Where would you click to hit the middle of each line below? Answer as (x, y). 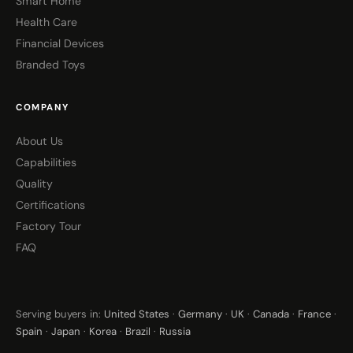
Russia (175, 332)
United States (137, 314)
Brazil (138, 332)
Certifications (50, 204)
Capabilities (46, 162)
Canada (271, 314)
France (314, 314)
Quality (34, 183)
